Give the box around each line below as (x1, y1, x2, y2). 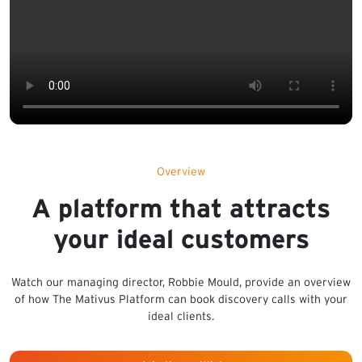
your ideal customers (53, 224, 309, 253)
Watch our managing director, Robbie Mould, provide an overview (11, 275, 351, 288)
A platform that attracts (32, 193, 330, 222)
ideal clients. (148, 309, 214, 322)
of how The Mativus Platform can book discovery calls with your (15, 292, 347, 305)
